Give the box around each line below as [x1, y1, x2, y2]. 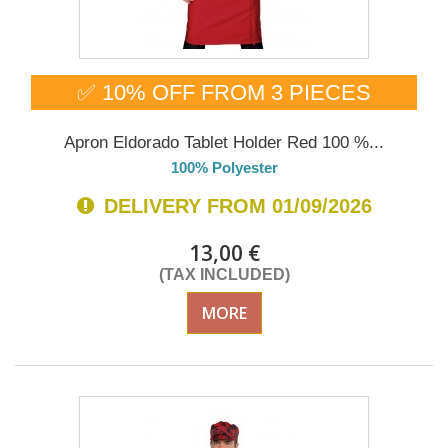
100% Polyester [170, 159, 278, 177]
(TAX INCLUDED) [158, 266, 290, 284]
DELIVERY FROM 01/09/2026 [97, 195, 372, 218]
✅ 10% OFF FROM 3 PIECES [77, 80, 371, 106]
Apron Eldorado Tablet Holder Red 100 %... [64, 133, 384, 153]
